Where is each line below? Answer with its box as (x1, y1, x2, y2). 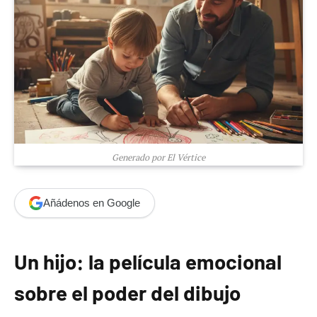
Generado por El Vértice (112, 151, 205, 163)
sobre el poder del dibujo (14, 279, 241, 305)
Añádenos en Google (43, 197, 140, 209)
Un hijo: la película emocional (14, 248, 282, 274)
